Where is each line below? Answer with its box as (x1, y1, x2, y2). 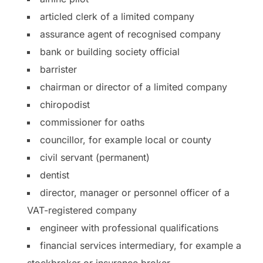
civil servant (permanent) (40, 151, 150, 163)
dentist (40, 168, 69, 181)
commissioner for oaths (40, 116, 144, 128)
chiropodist (40, 98, 90, 110)
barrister (40, 63, 77, 75)
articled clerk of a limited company (40, 10, 194, 22)
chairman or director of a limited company (40, 80, 227, 93)
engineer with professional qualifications (40, 221, 218, 234)
